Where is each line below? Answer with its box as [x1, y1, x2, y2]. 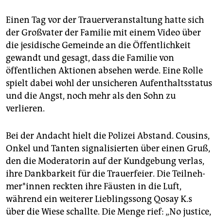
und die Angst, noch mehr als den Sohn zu [6, 91, 176, 102]
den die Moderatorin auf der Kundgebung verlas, [6, 156, 204, 167]
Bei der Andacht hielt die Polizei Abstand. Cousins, [6, 130, 210, 142]
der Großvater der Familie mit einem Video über [6, 27, 201, 38]
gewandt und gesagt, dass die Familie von [6, 53, 174, 64]
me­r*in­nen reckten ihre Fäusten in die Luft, [6, 181, 182, 192]
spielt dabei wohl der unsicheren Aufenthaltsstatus [6, 78, 212, 89]
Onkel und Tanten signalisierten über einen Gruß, [6, 143, 210, 154]
